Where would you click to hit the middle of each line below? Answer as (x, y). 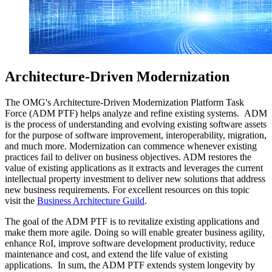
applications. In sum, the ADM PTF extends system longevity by (130, 265)
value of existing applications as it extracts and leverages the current (134, 168)
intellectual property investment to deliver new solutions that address (135, 179)
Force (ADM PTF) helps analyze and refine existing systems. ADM (136, 114)
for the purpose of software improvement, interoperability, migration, (136, 135)
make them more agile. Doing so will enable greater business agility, (135, 233)
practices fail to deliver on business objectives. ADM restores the (128, 157)
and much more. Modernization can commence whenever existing (131, 146)
